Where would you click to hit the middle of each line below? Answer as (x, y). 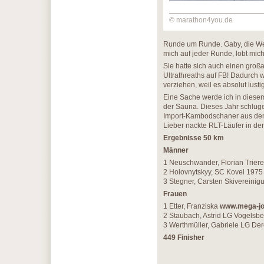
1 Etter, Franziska (192, 206)
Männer (176, 150)
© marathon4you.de (201, 20)
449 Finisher (184, 237)
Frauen (175, 194)
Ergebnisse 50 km (194, 138)
